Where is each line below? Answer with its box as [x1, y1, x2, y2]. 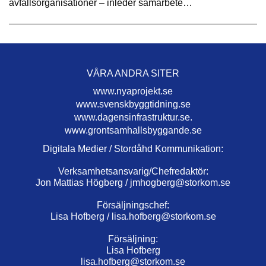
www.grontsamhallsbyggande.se [64, 125, 202, 135]
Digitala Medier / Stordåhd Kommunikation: [43, 143, 223, 154]
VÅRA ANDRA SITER [87, 68, 179, 78]
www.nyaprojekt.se [93, 85, 173, 96]
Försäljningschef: [97, 199, 169, 210]
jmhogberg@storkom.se [130, 177, 230, 188]
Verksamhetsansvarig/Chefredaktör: [58, 166, 208, 176]
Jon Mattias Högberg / [36, 177, 130, 188]
